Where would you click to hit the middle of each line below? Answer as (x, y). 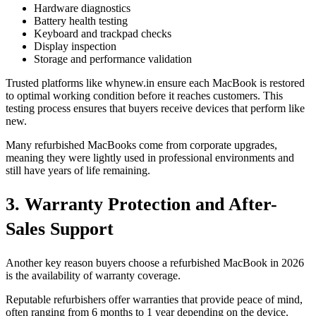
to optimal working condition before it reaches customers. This (144, 95)
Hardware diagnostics (82, 8)
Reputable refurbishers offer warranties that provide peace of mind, (154, 299)
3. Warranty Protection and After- (141, 205)
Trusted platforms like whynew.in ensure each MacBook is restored (155, 83)
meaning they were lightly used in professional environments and (150, 157)
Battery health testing (81, 20)
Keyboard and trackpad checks (103, 33)
